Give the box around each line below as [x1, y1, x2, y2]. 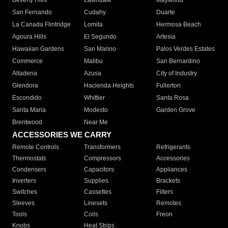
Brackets [156, 177, 180, 185]
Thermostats [12, 155, 46, 162]
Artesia [156, 33, 176, 41]
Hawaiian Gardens [12, 45, 64, 53]
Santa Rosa [156, 94, 189, 102]
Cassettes [84, 188, 112, 196]
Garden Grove [156, 106, 195, 114]
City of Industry [156, 70, 197, 77]
